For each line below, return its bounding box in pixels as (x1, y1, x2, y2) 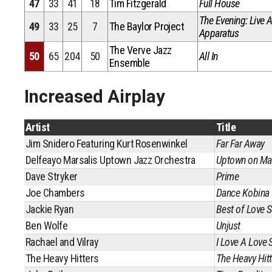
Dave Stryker (25, 170, 78, 183)
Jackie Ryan (25, 203, 74, 216)
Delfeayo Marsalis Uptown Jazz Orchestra (25, 154, 195, 166)
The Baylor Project (109, 20, 185, 33)
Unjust (216, 219, 240, 232)
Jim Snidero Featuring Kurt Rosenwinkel (25, 137, 188, 150)
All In (199, 50, 218, 63)
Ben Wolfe (25, 219, 68, 232)
